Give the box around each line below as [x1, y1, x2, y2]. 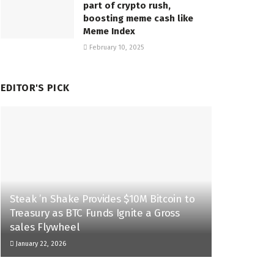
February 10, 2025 [87, 43, 144, 51]
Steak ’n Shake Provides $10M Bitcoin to [10, 193, 195, 206]
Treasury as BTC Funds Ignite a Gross [10, 207, 180, 220]
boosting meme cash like [83, 12, 193, 24]
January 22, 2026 [14, 240, 66, 248]
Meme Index [83, 25, 135, 37]
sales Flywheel [10, 221, 80, 234]
